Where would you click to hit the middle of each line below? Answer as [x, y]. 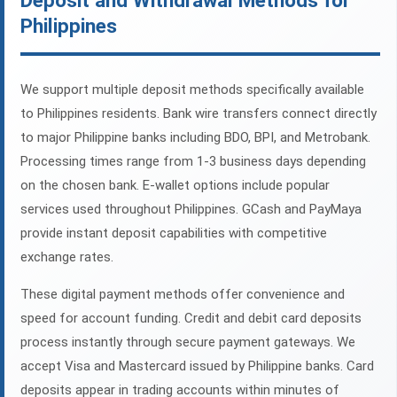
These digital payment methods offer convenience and [183, 295]
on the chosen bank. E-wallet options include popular [175, 186]
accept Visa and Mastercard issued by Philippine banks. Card [197, 366]
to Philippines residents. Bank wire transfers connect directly [198, 114]
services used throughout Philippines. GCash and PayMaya [191, 210]
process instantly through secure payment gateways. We [188, 343]
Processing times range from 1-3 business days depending [193, 162]
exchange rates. [67, 257]
